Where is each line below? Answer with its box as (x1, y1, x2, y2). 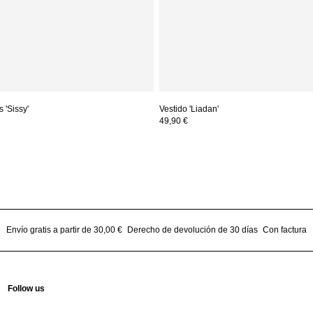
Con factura (262, 224, 307, 235)
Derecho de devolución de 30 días (126, 224, 258, 235)
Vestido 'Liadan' (159, 103, 219, 114)
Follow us (7, 283, 45, 293)
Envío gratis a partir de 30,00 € (6, 224, 123, 235)
